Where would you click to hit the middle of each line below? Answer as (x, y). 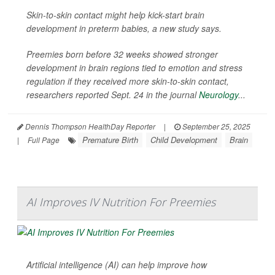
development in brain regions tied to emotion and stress (134, 68)
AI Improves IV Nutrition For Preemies (121, 202)
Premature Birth (110, 140)
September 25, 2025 (215, 126)
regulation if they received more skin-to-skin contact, (128, 81)
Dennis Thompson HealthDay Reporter (89, 126)
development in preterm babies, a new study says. (124, 29)
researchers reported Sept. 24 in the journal (113, 95)
